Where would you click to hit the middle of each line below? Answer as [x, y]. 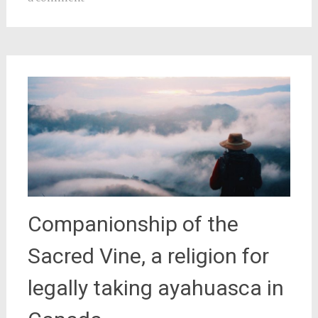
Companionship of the [133, 224]
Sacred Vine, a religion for [148, 256]
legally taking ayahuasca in [155, 287]
